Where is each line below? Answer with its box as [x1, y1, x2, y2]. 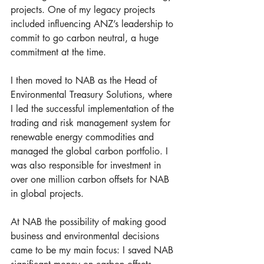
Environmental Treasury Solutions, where [11, 88, 175, 101]
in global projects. [11, 187, 87, 200]
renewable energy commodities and [11, 131, 157, 143]
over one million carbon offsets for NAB [11, 173, 172, 186]
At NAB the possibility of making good [11, 216, 169, 228]
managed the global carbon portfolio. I [11, 145, 171, 157]
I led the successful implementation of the [11, 103, 177, 115]
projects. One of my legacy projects [11, 4, 158, 16]
